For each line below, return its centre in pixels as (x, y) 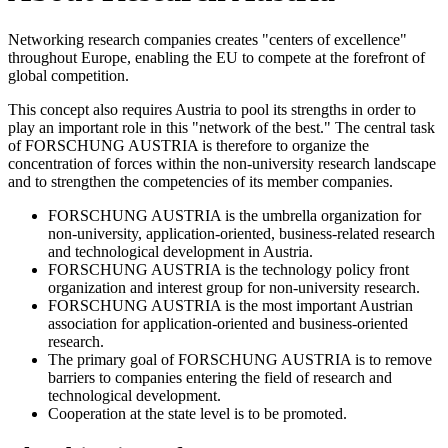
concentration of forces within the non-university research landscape (222, 163)
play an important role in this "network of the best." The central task (221, 127)
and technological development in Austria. (180, 251)
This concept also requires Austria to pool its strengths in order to (212, 109)
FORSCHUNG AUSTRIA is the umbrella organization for (234, 215)
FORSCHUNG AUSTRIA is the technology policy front (228, 269)
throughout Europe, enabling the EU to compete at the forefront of (216, 57)
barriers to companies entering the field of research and (220, 377)
